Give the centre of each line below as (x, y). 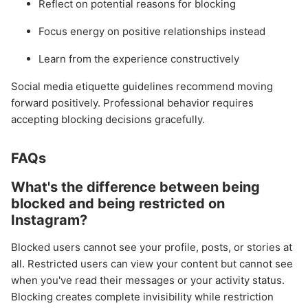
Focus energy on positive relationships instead (152, 32)
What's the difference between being (135, 187)
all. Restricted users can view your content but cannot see (152, 264)
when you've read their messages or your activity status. (148, 280)
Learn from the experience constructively (139, 59)
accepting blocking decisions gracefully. (108, 120)
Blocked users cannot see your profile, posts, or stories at (152, 247)
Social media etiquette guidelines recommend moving (142, 87)
